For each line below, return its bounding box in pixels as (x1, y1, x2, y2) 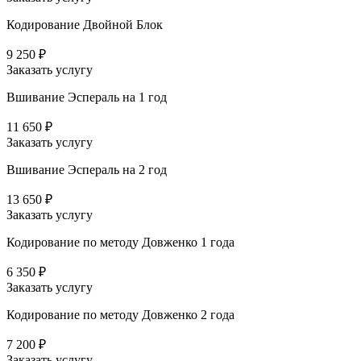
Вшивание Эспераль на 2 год (6, 162, 167, 176)
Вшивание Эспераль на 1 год (6, 89, 167, 104)
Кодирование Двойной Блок (6, 17, 163, 31)
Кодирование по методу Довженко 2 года (6, 307, 234, 322)
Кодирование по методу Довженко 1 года (6, 234, 234, 249)
